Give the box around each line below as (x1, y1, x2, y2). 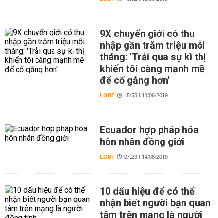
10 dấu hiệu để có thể (99, 185, 195, 197)
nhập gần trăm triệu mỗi (99, 39, 205, 51)
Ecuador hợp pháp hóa (99, 124, 199, 136)
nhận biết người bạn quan (99, 197, 211, 209)
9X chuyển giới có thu (99, 28, 195, 39)
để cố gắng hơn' (99, 74, 170, 86)
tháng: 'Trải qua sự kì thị (99, 51, 206, 63)
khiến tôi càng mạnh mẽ (99, 63, 205, 74)
